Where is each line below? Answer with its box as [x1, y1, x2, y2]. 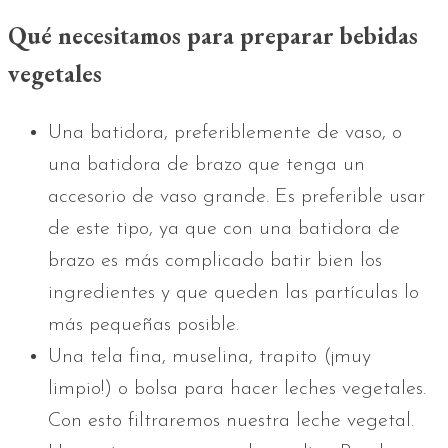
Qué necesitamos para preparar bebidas [8, 20, 418, 52]
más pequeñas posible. [48, 315, 239, 336]
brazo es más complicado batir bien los [48, 251, 382, 272]
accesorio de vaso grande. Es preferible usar [48, 187, 425, 208]
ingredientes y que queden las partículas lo [48, 283, 419, 304]
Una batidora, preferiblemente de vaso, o [48, 123, 402, 144]
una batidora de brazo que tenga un [48, 155, 365, 176]
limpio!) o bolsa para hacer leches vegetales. [48, 379, 426, 400]
